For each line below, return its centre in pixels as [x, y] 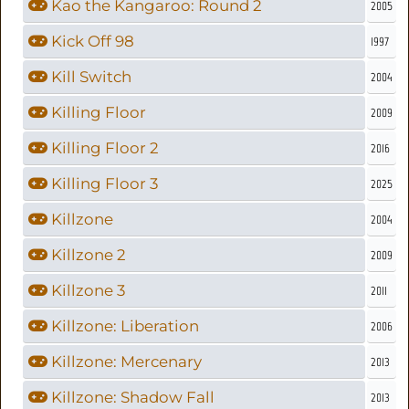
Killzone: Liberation [124, 325]
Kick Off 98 [91, 41]
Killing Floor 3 [103, 183]
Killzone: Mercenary [125, 361]
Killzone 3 [87, 290]
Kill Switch [90, 76]
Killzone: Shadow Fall [131, 397]
